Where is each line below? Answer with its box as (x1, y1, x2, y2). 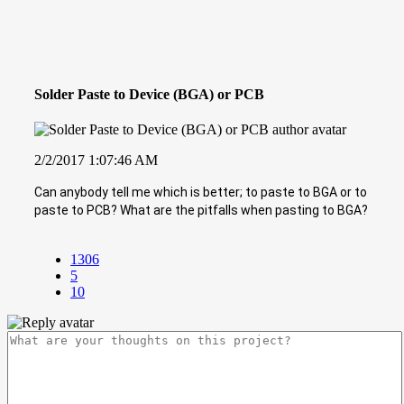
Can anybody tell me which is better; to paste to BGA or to (34, 184, 367, 199)
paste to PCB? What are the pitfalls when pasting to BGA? (34, 202, 368, 217)
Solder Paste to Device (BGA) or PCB (34, 86, 264, 102)
